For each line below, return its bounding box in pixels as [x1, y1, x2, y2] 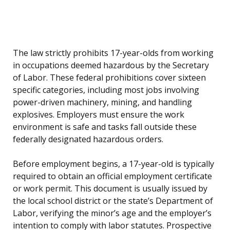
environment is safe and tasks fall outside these [13, 121, 197, 133]
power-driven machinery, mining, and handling [13, 97, 192, 108]
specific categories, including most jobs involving [13, 84, 199, 96]
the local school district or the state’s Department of [13, 195, 213, 207]
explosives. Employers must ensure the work [13, 109, 184, 121]
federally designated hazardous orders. [13, 133, 163, 145]
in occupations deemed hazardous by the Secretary [13, 60, 209, 71]
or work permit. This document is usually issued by [13, 183, 207, 195]
